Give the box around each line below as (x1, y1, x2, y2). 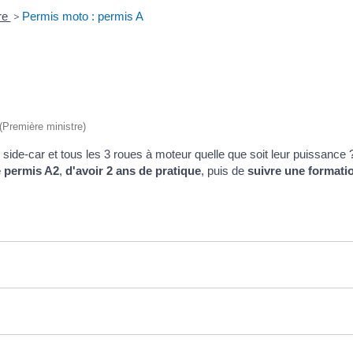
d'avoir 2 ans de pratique (65, 163, 201, 177)
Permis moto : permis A (21, 9, 143, 23)
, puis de (201, 163, 247, 177)
